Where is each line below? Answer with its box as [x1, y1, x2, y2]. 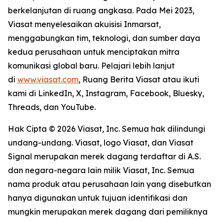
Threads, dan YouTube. [8, 102, 96, 112]
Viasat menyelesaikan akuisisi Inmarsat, [8, 19, 161, 29]
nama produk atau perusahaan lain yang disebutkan [8, 179, 211, 189]
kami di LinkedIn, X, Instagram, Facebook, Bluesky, [8, 88, 204, 98]
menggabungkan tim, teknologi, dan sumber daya [8, 33, 200, 43]
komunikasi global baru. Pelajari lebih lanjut [8, 61, 175, 71]
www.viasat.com [17, 74, 78, 84]
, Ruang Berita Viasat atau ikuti [78, 74, 199, 84]
